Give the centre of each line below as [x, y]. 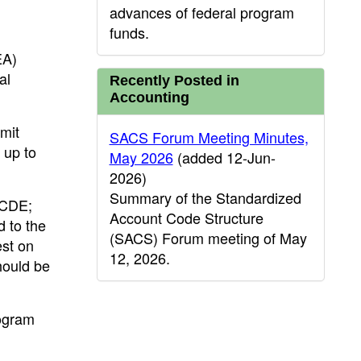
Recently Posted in [174, 81]
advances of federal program [201, 12]
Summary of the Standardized [205, 197]
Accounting [149, 98]
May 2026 [141, 157]
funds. [129, 32]
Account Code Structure [186, 218]
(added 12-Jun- [224, 157]
